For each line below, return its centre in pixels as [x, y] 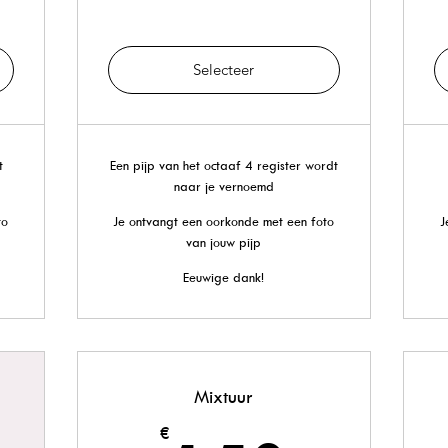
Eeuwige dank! [224, 277]
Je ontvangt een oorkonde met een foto [224, 221]
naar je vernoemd [223, 186]
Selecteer [224, 69]
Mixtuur [224, 396]
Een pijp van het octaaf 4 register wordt [223, 165]
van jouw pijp [224, 242]
